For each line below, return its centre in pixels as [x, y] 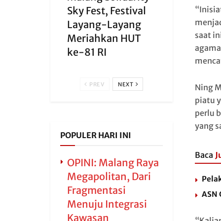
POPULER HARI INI [96, 135]
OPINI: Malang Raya [113, 163]
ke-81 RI [87, 52]
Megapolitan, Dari [109, 176]
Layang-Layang [104, 24]
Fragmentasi [96, 190]
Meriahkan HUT [104, 38]
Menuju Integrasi [107, 204]
